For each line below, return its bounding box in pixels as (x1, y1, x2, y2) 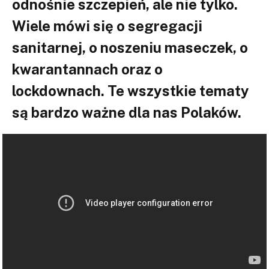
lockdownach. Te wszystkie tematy (12, 82, 249, 99)
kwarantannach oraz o (12, 60, 163, 77)
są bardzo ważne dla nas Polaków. (12, 103, 241, 121)
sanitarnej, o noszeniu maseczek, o (12, 38, 248, 56)
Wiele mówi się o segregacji (12, 17, 202, 34)
